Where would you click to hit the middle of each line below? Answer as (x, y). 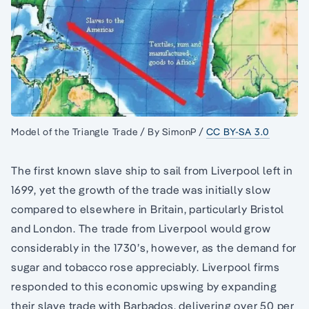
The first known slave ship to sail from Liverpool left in (152, 171)
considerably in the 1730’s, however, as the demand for (154, 248)
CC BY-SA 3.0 (238, 132)
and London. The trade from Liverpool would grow (141, 229)
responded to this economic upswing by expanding (144, 287)
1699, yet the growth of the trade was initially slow (141, 190)
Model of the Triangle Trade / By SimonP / (109, 132)
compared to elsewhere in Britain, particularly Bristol (148, 209)
